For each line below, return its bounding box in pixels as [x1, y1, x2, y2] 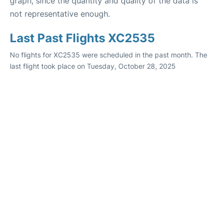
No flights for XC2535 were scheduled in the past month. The [10, 50, 207, 59]
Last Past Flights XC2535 [10, 30, 155, 45]
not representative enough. [10, 8, 110, 19]
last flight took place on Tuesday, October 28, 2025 [10, 61, 176, 70]
